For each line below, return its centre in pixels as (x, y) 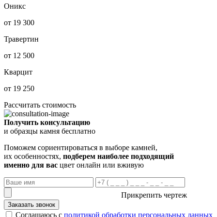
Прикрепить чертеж (154, 195)
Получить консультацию (47, 122)
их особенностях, (33, 156)
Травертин (21, 39)
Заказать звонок (31, 204)
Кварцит (18, 72)
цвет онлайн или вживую (101, 165)
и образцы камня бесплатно (50, 131)
